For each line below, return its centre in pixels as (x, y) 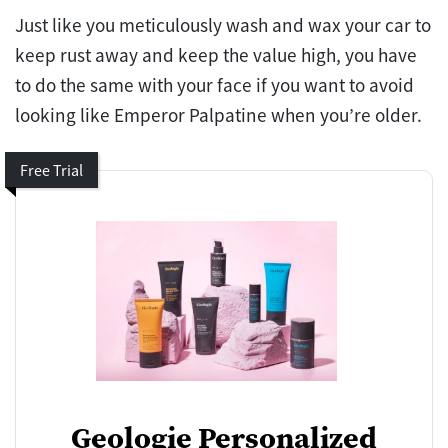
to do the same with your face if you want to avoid (214, 84)
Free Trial (51, 169)
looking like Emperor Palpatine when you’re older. (220, 114)
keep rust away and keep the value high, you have (216, 54)
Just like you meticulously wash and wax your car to (223, 24)
